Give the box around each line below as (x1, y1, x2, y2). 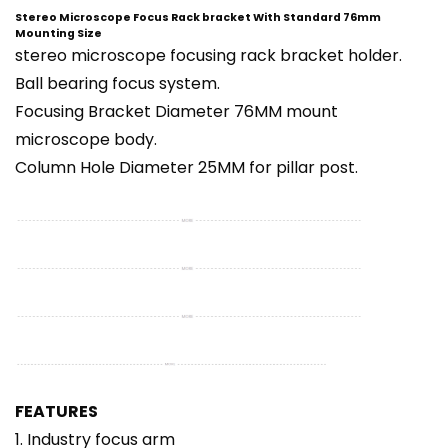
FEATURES (15, 400, 98, 424)
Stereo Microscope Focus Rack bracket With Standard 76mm (15, 10, 381, 26)
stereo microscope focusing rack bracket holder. (15, 44, 402, 68)
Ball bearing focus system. (15, 72, 220, 96)
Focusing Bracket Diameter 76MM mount (15, 100, 338, 124)
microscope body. (15, 128, 157, 152)
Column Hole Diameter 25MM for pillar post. (15, 156, 358, 180)
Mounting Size (15, 26, 102, 42)
